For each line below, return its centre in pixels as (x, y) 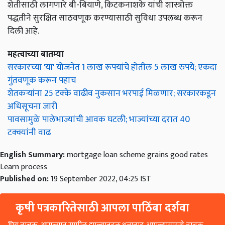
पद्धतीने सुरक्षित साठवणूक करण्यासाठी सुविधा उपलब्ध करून (105, 18)
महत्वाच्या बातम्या (37, 54)
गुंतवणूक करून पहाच (42, 80)
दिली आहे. (23, 31)
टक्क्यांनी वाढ (29, 133)
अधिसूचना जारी (32, 106)
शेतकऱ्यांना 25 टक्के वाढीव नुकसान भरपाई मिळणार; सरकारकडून (112, 93)
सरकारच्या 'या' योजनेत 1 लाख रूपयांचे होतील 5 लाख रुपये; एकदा (112, 67)
